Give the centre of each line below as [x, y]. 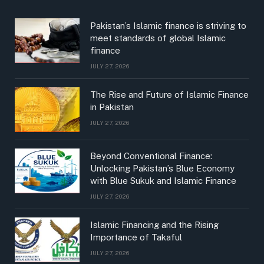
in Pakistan [112, 107]
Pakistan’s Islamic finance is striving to [168, 26]
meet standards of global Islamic [158, 38]
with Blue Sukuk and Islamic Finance [163, 181]
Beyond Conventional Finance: [151, 156]
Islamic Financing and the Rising [154, 225]
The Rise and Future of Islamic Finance [169, 95]
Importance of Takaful [136, 237]
